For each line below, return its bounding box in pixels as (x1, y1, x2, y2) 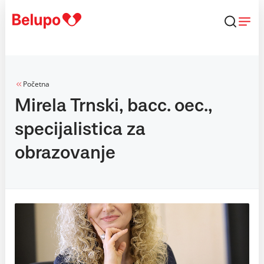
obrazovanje (15, 144, 115, 163)
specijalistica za (15, 120, 146, 139)
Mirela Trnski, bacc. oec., (15, 97, 212, 115)
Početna (23, 79, 49, 89)
